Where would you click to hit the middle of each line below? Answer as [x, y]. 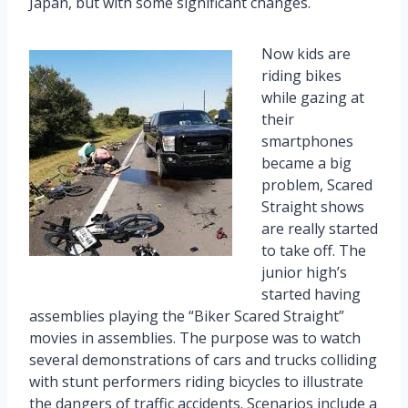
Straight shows [313, 206]
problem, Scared [317, 184]
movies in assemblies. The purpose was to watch [195, 337]
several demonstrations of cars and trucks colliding [203, 359]
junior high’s [304, 272]
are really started [320, 228]
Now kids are [306, 53]
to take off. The [314, 250]
